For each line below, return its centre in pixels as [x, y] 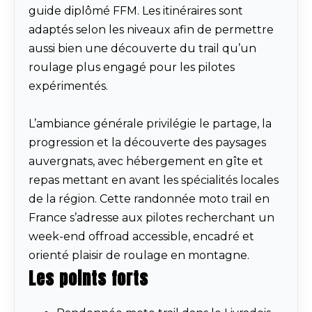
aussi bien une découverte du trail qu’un [142, 49]
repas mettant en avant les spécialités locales [154, 180]
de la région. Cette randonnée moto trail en [149, 199]
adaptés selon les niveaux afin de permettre [151, 30]
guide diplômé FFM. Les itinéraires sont [136, 11]
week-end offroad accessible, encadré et [141, 237]
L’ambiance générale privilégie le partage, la [150, 124]
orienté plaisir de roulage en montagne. [139, 256]
